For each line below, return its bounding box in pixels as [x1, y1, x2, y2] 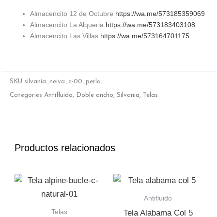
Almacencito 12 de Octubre [30, 9, 115, 17]
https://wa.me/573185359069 [115, 9, 205, 17]
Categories [10, 92, 42, 98]
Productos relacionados [15, 142, 115, 154]
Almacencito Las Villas [30, 31, 100, 40]
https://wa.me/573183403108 [106, 20, 195, 29]
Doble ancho [76, 92, 113, 98]
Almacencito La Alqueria [30, 20, 106, 29]
